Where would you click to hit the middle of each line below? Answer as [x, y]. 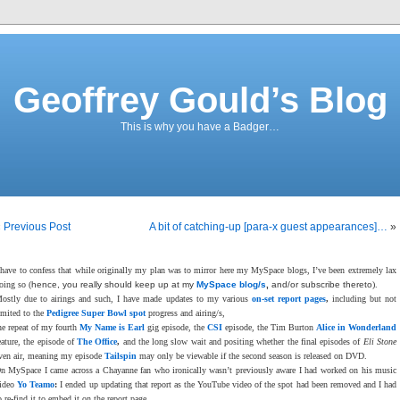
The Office [97, 342]
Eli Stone [380, 342]
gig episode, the [176, 327]
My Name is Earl [112, 327]
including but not [362, 299]
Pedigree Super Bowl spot [96, 313]
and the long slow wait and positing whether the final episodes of [242, 342]
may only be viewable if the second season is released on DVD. [252, 356]
